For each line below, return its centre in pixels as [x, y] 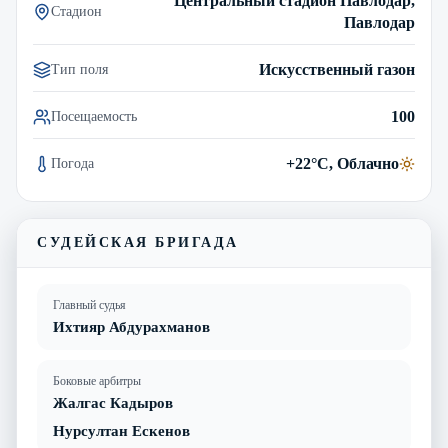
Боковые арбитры [97, 381]
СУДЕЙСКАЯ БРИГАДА [138, 242]
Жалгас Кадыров [113, 403]
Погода [72, 163]
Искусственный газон [337, 69]
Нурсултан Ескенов [121, 431]
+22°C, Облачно [342, 163]
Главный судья [89, 305]
